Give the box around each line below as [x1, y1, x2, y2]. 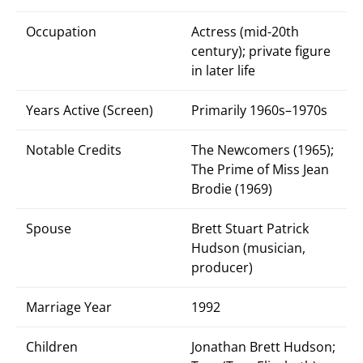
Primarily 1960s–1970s [191, 101, 327, 119]
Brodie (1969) [191, 180, 272, 198]
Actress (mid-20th [191, 23, 299, 41]
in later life [191, 62, 255, 79]
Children [26, 338, 78, 356]
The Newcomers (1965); [191, 141, 334, 159]
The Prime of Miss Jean [191, 160, 329, 178]
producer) [191, 258, 253, 276]
